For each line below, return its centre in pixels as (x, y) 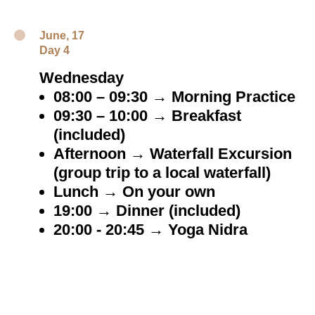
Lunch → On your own (134, 192)
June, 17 (62, 36)
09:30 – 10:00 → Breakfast (147, 116)
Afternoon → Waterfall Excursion (173, 154)
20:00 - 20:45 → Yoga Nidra (150, 230)
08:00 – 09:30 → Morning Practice (174, 97)
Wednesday (82, 78)
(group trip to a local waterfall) (162, 173)
